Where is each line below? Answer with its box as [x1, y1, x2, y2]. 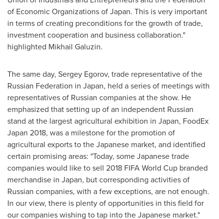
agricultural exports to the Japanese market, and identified [7, 139, 205, 150]
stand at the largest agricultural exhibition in [7, 115, 158, 126]
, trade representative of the [108, 68, 202, 79]
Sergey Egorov [58, 68, 108, 79]
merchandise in [7, 174, 62, 185]
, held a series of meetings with [104, 80, 210, 91]
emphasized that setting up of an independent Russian [7, 104, 194, 114]
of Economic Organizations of [7, 6, 110, 17]
